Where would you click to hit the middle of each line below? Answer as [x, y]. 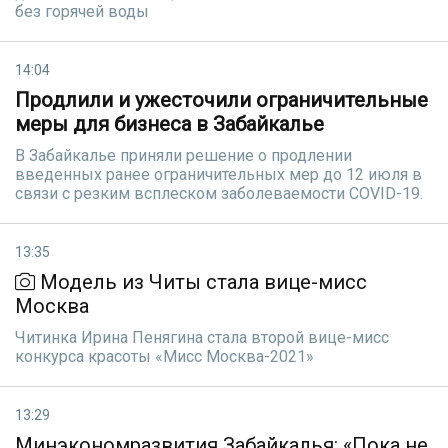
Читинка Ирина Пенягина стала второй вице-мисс [202, 337]
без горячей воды [82, 11]
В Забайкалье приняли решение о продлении [183, 155]
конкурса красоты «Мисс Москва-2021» [164, 356]
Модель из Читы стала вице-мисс [201, 282]
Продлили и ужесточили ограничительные [221, 100]
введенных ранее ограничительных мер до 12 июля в [218, 174]
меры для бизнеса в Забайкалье [169, 124]
